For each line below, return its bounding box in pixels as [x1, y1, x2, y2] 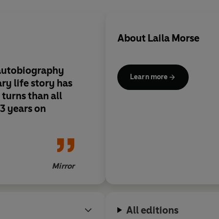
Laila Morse [148, 32, 199, 44]
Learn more [130, 72, 168, 81]
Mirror [52, 161, 74, 171]
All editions [126, 204, 179, 216]
